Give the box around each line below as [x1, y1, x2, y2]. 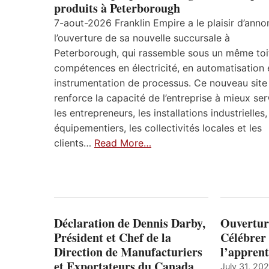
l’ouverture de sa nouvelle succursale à [54, 31, 230, 44]
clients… [54, 136, 94, 149]
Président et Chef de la [54, 229, 171, 247]
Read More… [94, 136, 151, 149]
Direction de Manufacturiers [54, 243, 202, 261]
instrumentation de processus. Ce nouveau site [54, 76, 267, 89]
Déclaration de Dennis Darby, [54, 214, 205, 232]
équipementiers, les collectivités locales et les [54, 121, 262, 134]
